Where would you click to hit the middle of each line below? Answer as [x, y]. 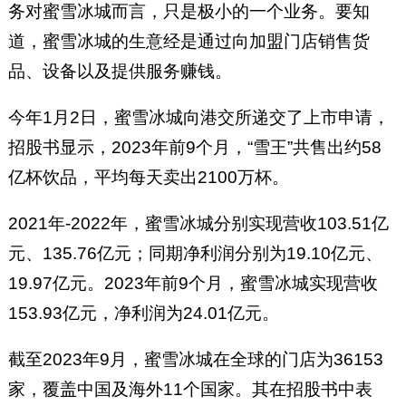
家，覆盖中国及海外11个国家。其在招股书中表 [190, 389]
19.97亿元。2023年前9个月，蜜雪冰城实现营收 [193, 283]
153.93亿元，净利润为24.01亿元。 [143, 313]
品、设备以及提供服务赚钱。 [120, 72]
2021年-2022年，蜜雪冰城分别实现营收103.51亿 [198, 223]
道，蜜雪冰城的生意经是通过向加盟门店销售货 [188, 42]
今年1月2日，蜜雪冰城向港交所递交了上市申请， [198, 117]
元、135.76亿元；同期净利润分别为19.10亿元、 [195, 253]
